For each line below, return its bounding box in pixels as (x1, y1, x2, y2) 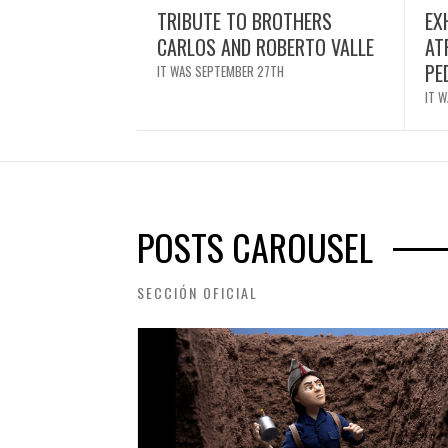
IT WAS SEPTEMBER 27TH (157, 60, 284, 81)
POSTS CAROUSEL (137, 219, 373, 273)
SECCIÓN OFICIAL (137, 281, 258, 303)
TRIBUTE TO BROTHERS (157, 5, 332, 36)
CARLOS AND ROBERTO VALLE (157, 31, 374, 62)
